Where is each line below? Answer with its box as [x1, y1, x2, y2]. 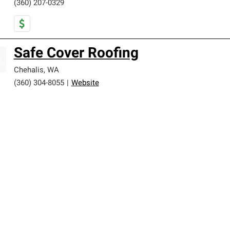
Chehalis [13, 67, 44, 74]
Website [71, 80, 99, 87]
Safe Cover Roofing [13, 47, 139, 61]
